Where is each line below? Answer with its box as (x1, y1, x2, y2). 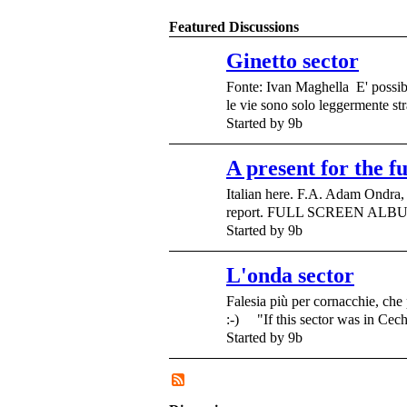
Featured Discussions (169, 18, 299, 35)
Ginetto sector (226, 48, 359, 73)
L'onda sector (226, 263, 354, 287)
